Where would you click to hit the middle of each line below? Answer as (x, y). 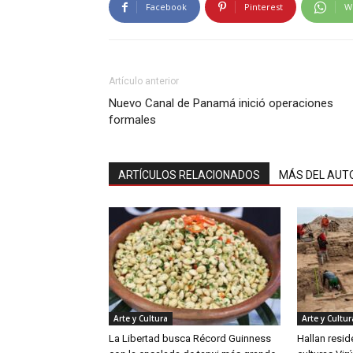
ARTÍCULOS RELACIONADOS (189, 175)
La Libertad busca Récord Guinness (190, 338)
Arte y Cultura (141, 318)
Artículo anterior (144, 81)
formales (132, 120)
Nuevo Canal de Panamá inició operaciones (221, 103)
